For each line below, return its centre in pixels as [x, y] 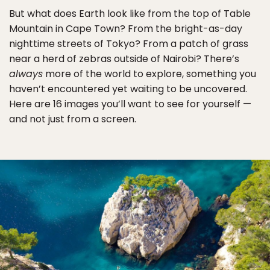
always [26, 74]
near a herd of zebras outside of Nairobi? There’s [124, 58]
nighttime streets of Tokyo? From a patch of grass [129, 43]
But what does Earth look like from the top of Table [130, 13]
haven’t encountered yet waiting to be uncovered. [128, 89]
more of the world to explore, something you [149, 74]
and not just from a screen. [73, 119]
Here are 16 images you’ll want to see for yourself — [130, 104]
